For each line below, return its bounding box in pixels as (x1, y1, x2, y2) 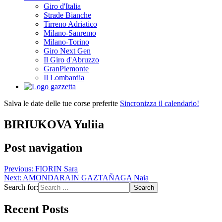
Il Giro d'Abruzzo (44, 55, 99, 64)
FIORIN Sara (35, 164, 78, 173)
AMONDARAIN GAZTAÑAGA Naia (23, 173, 149, 182)
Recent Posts (4, 202, 68, 216)
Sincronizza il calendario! (120, 99, 199, 108)
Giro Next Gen (44, 46, 91, 55)
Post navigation (4, 141, 82, 154)
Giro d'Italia (44, 1, 81, 10)
